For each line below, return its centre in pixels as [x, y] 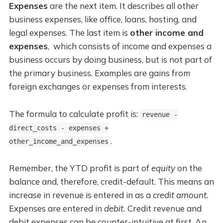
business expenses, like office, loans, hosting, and [103, 19]
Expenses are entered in [56, 209]
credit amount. [180, 195]
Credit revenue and [163, 209]
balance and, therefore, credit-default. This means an [111, 182]
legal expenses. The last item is [69, 33]
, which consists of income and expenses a [129, 46]
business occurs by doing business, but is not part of [110, 60]
